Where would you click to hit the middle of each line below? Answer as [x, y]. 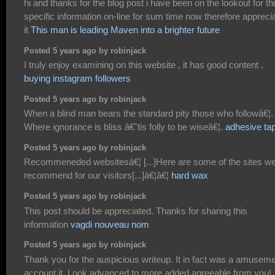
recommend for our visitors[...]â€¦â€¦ [98, 176]
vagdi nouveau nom [110, 224]
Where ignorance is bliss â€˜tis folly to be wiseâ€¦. [125, 127]
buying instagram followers [77, 79]
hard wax [190, 176]
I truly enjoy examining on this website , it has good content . [144, 65]
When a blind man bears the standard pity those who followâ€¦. [149, 114]
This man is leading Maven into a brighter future [125, 30]
